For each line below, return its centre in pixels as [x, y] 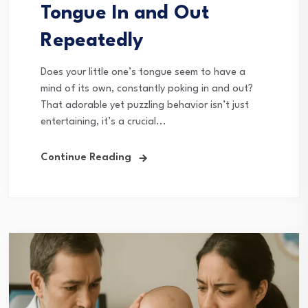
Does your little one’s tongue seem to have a [143, 73]
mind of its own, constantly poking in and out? [147, 89]
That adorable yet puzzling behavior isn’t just [145, 106]
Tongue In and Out [125, 14]
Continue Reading [86, 158]
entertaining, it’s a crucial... [103, 122]
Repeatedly [92, 42]
